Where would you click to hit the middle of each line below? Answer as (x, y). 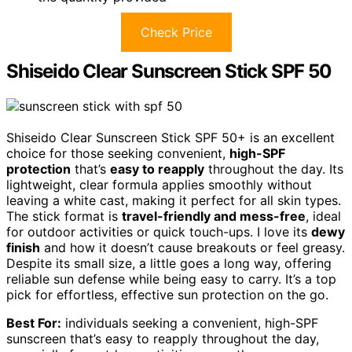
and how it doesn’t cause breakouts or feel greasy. (192, 247)
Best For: (34, 323)
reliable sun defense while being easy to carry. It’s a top (171, 279)
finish (23, 247)
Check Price (176, 32)
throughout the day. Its (274, 169)
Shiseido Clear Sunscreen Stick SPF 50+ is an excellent (170, 137)
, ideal (323, 216)
